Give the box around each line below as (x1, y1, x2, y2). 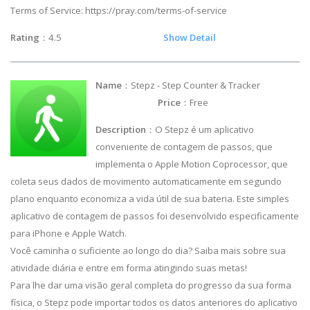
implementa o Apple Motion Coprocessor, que (95, 158, 289, 171)
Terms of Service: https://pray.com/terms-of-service (10, 3, 227, 17)
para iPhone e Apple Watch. (10, 227, 127, 240)
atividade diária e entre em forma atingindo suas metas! (10, 262, 247, 275)
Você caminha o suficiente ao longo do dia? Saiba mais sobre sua (10, 244, 286, 257)
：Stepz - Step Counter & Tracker (122, 79, 298, 92)
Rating (10, 30, 39, 44)
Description (95, 123, 147, 136)
